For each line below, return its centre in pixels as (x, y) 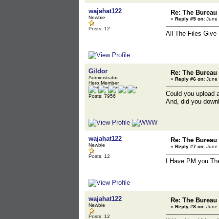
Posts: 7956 (102, 96)
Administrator (103, 77)
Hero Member (104, 83)
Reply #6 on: (190, 79)
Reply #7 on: (190, 146)
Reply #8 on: (190, 207)
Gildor (98, 71)
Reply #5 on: (190, 19)
